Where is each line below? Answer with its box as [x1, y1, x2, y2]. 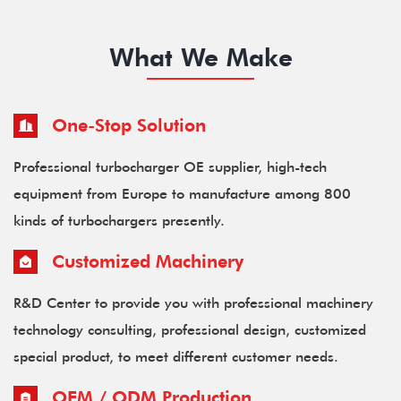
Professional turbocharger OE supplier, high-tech [13, 157, 327, 176]
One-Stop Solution [47, 113, 206, 137]
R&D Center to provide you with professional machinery [13, 293, 373, 312]
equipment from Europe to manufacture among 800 [13, 183, 351, 203]
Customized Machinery [47, 249, 243, 273]
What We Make [108, 40, 293, 73]
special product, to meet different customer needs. [13, 346, 338, 366]
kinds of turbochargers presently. [13, 210, 225, 230]
